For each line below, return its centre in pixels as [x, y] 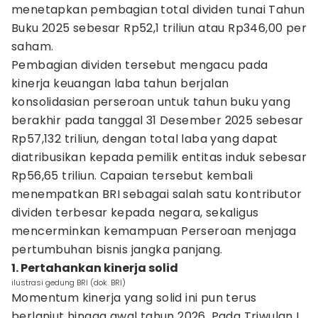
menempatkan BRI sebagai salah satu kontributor [157, 194]
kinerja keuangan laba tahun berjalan [120, 83]
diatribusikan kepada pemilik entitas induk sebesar [159, 157]
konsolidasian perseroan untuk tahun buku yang [151, 102]
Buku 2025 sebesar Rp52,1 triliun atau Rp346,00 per [159, 28]
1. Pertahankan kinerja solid [95, 268]
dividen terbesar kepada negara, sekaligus [135, 213]
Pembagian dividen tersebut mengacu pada [140, 65]
